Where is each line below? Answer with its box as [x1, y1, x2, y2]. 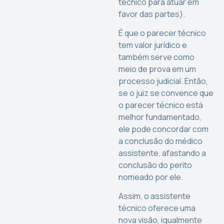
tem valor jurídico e [118, 39, 187, 50]
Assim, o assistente [118, 190, 191, 202]
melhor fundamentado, [118, 111, 202, 122]
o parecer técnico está [118, 99, 203, 110]
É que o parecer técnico [118, 27, 206, 38]
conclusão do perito [118, 159, 192, 170]
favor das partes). [118, 8, 185, 19]
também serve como [118, 51, 195, 62]
